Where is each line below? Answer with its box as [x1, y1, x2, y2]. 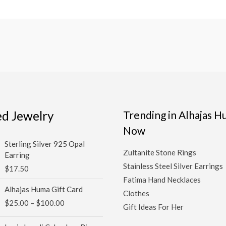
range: [64, 190, 86, 200]
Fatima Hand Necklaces [123, 175, 201, 184]
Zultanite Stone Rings [123, 147, 196, 157]
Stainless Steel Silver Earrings [123, 161, 223, 171]
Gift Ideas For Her [123, 202, 184, 211]
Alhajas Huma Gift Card [5, 184, 83, 194]
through [64, 212, 91, 222]
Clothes [123, 188, 149, 198]
